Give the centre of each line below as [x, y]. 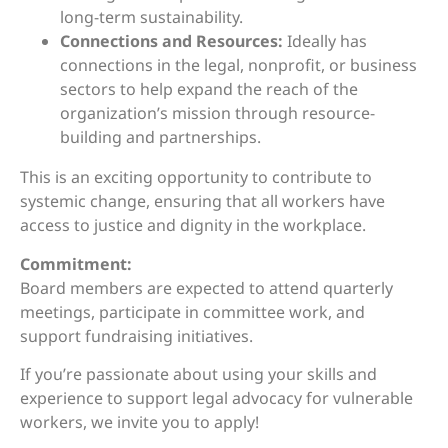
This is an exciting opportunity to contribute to [196, 177]
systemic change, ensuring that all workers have [202, 201]
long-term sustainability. [151, 17]
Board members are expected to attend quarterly [206, 287]
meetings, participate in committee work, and [192, 311]
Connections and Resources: [171, 41]
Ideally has [325, 41]
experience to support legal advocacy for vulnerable [216, 398]
